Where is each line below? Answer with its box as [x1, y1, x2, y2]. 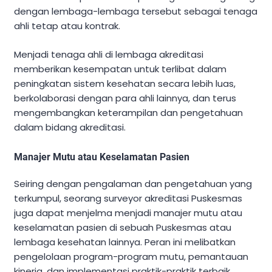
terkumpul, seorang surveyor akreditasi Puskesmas [14, 191, 242, 205]
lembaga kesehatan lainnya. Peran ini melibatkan [14, 235, 236, 248]
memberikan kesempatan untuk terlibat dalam [14, 62, 226, 75]
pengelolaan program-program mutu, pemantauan [14, 250, 248, 263]
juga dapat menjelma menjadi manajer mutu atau [14, 206, 242, 219]
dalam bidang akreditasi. [14, 120, 126, 134]
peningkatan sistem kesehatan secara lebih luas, [14, 76, 236, 90]
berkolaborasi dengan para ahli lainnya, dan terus [14, 91, 236, 104]
